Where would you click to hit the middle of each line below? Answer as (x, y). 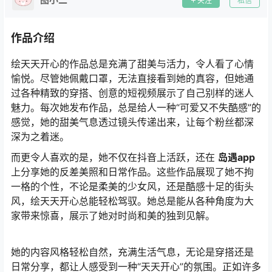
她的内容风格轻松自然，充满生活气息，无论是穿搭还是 (132, 252)
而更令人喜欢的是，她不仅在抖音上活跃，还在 (114, 158)
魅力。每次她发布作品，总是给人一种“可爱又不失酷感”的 (136, 108)
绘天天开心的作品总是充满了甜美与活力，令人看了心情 (132, 64)
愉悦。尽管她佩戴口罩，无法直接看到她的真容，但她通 (132, 79)
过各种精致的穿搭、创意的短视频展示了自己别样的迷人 (132, 93)
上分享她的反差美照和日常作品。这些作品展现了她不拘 (132, 172)
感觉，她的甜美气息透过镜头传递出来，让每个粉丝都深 (132, 122)
